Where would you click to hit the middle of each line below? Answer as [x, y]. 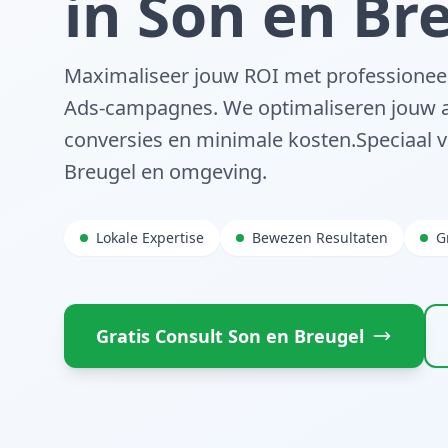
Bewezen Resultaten [320, 237]
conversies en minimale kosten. [210, 139]
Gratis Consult [162, 336]
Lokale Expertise [150, 237]
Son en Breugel [296, 336]
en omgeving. [201, 171]
